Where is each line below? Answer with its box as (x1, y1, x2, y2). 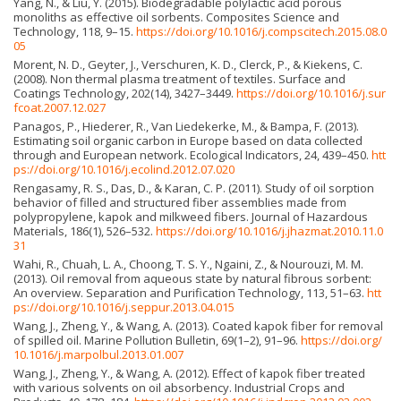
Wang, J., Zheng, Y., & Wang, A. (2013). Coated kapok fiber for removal (13, 318, 383, 335)
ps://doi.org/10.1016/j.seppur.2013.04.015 (13, 299, 235, 316)
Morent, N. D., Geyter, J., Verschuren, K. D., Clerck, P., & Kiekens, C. (13, 56, 363, 73)
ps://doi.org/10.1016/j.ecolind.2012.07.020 (13, 161, 235, 178)
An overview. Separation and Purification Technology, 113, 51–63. (13, 285, 367, 302)
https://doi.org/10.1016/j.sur (236, 85, 386, 102)
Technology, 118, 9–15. (13, 23, 136, 40)
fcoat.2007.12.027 (13, 99, 106, 116)
